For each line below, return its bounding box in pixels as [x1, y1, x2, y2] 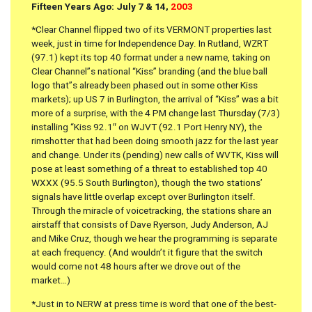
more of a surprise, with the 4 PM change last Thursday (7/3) [31, 107, 280, 121]
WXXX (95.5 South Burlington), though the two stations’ [31, 176, 263, 191]
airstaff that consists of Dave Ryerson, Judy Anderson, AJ [31, 218, 268, 233]
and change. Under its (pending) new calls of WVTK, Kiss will [31, 148, 279, 163]
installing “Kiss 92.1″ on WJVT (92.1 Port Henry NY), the [31, 120, 262, 135]
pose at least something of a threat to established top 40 [31, 162, 267, 177]
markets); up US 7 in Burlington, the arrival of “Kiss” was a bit [31, 93, 279, 107]
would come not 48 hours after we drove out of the [31, 260, 240, 274]
